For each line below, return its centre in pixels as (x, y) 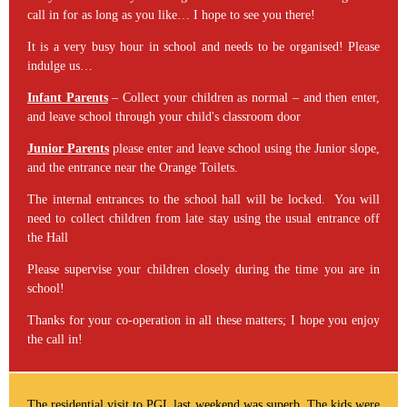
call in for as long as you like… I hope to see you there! (171, 15)
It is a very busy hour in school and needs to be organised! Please (203, 47)
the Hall (48, 238)
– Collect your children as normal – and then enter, (244, 98)
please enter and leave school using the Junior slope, (244, 149)
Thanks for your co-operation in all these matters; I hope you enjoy (203, 321)
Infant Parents (68, 98)
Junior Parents (68, 149)
